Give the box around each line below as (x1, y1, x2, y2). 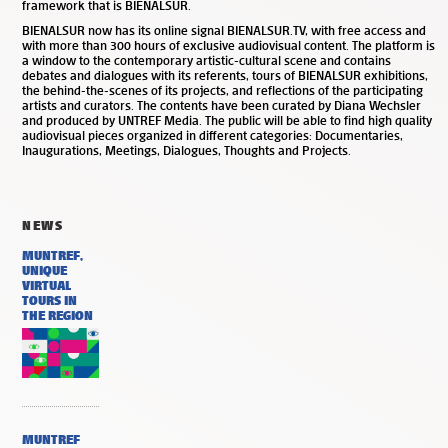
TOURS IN (22, 292, 77, 308)
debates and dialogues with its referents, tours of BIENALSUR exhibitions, (22, 67, 428, 83)
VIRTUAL (22, 277, 71, 293)
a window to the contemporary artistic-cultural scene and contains (22, 52, 391, 68)
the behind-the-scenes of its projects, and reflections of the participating (22, 82, 423, 98)
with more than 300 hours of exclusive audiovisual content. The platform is (22, 37, 435, 53)
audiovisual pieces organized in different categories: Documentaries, (22, 127, 403, 143)
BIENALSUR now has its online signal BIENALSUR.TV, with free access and (22, 22, 426, 38)
